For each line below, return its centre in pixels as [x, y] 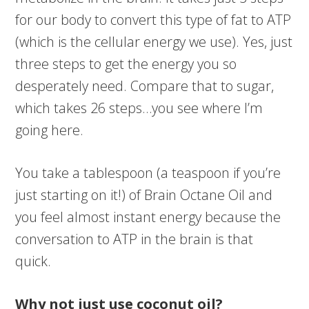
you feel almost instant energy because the [148, 217]
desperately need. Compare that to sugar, [145, 86]
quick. [35, 261]
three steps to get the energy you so [126, 64]
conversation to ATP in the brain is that [134, 239]
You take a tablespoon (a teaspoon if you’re [148, 173]
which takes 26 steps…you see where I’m [139, 108]
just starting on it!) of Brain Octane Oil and [144, 195]
